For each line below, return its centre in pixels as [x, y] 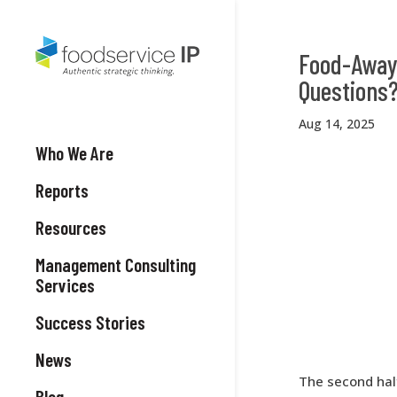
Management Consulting [116, 265]
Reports [62, 190]
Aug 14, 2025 [336, 124]
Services [65, 285]
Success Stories [90, 322]
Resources [71, 227]
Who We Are [74, 153]
